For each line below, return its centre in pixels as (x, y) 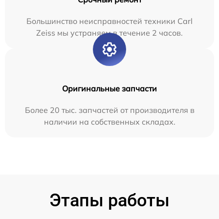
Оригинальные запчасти (109, 88)
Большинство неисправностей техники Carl (109, 21)
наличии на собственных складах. (109, 121)
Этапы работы (109, 200)
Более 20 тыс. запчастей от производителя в (109, 110)
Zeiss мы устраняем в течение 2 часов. (109, 33)
